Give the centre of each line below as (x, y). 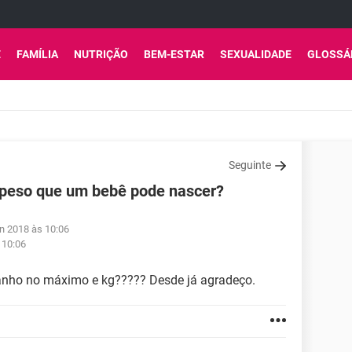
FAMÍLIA (37, 54)
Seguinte (250, 165)
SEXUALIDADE (256, 54)
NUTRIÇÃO (101, 54)
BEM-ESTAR (174, 54)
